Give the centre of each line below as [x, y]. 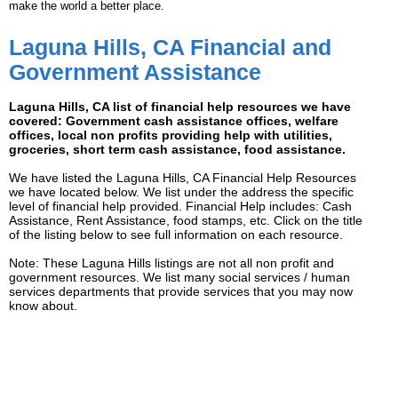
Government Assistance [135, 72]
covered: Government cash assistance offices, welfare [174, 121]
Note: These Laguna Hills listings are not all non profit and [171, 263]
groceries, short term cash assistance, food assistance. [177, 150]
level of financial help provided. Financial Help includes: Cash [180, 207]
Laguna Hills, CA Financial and [170, 48]
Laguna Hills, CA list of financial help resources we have [180, 107]
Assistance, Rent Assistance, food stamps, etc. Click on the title [186, 221]
